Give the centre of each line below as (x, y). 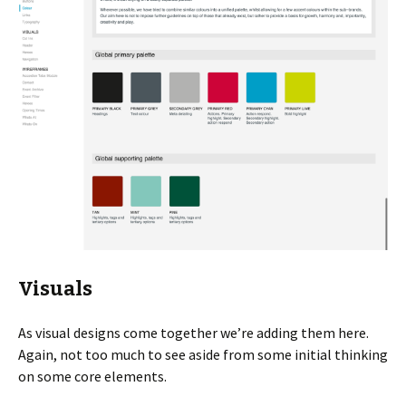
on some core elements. (92, 376)
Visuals (55, 288)
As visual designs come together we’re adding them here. (193, 332)
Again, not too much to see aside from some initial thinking (203, 354)
